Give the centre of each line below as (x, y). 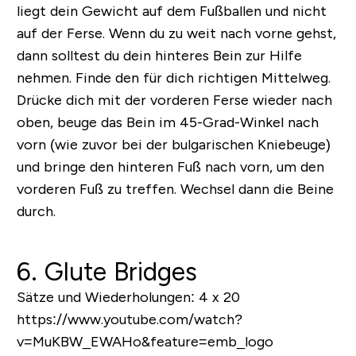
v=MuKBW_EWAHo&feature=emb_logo (145, 342)
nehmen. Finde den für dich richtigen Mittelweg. (173, 78)
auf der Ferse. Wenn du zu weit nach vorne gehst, (176, 34)
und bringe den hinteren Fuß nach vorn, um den (170, 167)
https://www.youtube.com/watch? (129, 320)
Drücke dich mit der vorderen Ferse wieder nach (174, 101)
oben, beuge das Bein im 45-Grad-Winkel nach (167, 123)
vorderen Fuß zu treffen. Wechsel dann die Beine (175, 190)
